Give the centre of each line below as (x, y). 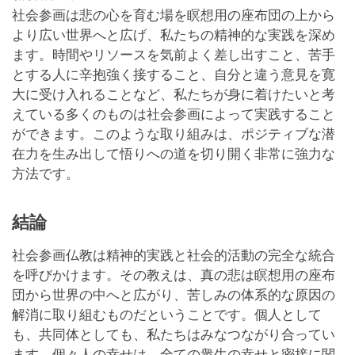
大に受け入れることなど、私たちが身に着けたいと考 (174, 95)
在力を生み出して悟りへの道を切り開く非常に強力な (174, 155)
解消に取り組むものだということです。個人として (167, 315)
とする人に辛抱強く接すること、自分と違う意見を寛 (174, 75)
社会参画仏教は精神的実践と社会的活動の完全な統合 (174, 256)
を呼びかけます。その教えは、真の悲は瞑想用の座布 (174, 276)
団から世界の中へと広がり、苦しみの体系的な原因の (174, 296)
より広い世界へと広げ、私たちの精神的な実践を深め (174, 36)
